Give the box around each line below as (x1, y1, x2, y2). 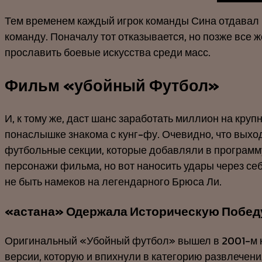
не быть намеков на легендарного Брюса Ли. (5, 174, 222, 190)
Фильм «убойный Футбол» (5, 73, 219, 98)
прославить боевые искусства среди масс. (5, 44, 211, 60)
